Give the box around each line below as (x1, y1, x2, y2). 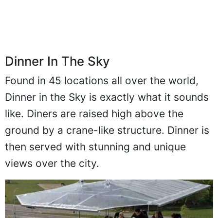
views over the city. (5, 166, 99, 179)
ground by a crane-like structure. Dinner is (5, 133, 209, 146)
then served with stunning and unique (5, 150, 186, 163)
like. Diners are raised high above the (5, 117, 183, 129)
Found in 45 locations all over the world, (5, 84, 199, 96)
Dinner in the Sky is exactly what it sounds (5, 100, 209, 113)
